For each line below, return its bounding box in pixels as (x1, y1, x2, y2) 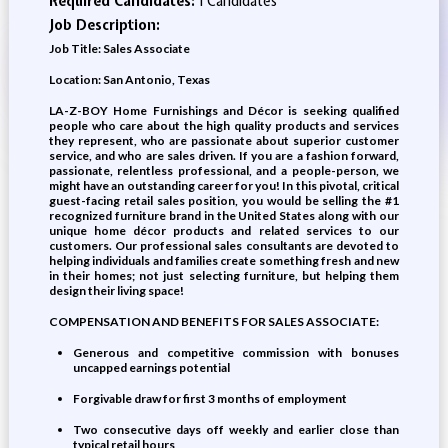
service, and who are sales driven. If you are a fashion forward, (48, 148, 400, 163)
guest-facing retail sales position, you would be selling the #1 (48, 193, 400, 208)
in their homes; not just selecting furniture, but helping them (48, 268, 400, 283)
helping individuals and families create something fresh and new (48, 253, 400, 268)
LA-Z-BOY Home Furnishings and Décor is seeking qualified (48, 103, 400, 118)
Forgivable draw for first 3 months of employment (72, 391, 347, 406)
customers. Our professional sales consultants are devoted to (48, 238, 400, 253)
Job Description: (48, 16, 160, 34)
